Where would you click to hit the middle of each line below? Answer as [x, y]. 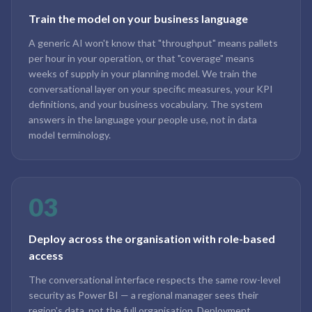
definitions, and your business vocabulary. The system [146, 104]
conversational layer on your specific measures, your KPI [151, 89]
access [46, 255]
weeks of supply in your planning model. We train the [143, 73]
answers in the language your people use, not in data [143, 119]
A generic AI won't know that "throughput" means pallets [153, 43]
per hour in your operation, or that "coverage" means [141, 58]
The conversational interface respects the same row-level [155, 280]
